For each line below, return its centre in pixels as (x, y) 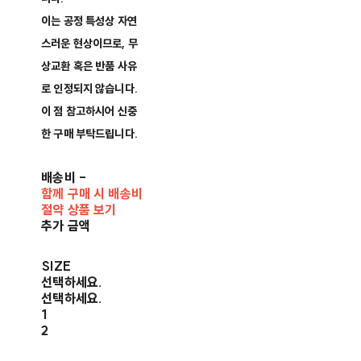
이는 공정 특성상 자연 (89, 21)
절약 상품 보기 (79, 210)
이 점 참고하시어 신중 (89, 112)
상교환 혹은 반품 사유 (89, 66)
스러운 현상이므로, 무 (89, 44)
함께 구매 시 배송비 (92, 194)
